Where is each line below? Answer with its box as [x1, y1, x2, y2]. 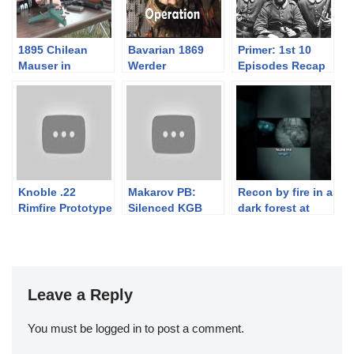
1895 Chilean [18, 43, 88, 57]
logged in [96, 322, 141, 336]
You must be [28, 322, 96, 336]
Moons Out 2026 [238, 217, 326, 231]
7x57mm [18, 75, 62, 88]
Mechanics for [128, 75, 205, 88]
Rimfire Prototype [18, 201, 112, 215]
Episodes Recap [238, 59, 326, 73]
